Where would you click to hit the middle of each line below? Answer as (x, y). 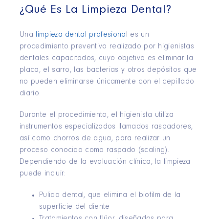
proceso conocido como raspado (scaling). (95, 151)
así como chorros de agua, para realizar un (95, 139)
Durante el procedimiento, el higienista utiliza (97, 115)
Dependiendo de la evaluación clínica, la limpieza (105, 162)
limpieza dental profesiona (81, 35)
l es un (137, 35)
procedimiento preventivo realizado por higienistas (107, 47)
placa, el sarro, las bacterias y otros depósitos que (108, 70)
